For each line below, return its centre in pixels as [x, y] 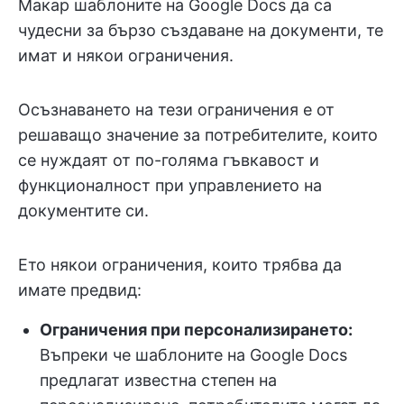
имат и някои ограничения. [126, 55]
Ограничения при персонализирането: [196, 329]
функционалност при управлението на [170, 185]
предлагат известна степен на [158, 380]
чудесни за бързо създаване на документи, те [201, 30]
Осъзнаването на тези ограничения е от [176, 109]
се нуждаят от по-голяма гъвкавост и [169, 160]
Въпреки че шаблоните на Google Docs [193, 354]
